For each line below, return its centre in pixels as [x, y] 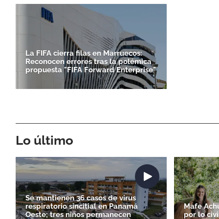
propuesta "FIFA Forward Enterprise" [91, 70]
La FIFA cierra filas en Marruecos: [84, 53]
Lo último [44, 140]
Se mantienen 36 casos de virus [81, 198]
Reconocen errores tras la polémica [88, 61]
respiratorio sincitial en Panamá [82, 206]
